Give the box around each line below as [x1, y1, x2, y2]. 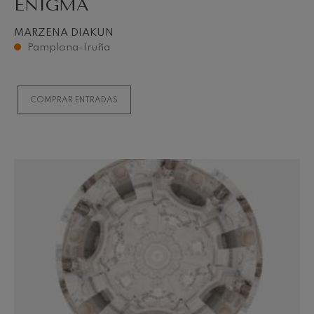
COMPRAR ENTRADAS [31, 95, 118, 104]
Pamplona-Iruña [27, 41, 111, 53]
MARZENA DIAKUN [14, 27, 114, 39]
